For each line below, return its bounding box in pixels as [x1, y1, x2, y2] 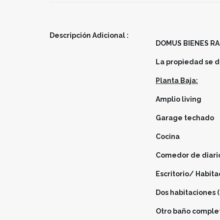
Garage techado [156, 113, 214, 122]
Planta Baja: [156, 76, 198, 84]
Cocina [156, 132, 181, 140]
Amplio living [156, 95, 201, 103]
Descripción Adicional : [50, 31, 129, 39]
